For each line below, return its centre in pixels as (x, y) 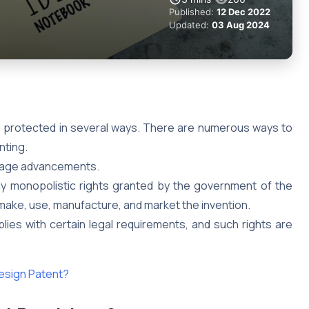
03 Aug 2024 (241, 24)
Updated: (190, 24)
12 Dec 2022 (243, 11)
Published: (193, 11)
